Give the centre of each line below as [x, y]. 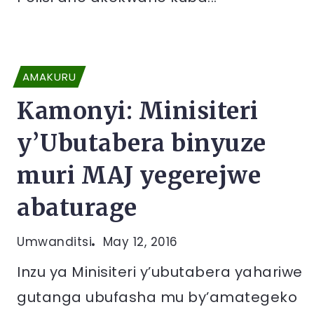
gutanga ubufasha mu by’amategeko [157, 297]
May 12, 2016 [140, 242]
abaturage [77, 208]
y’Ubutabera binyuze [142, 143]
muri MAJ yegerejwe [139, 176]
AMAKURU [49, 77]
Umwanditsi [54, 242]
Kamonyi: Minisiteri [138, 111]
